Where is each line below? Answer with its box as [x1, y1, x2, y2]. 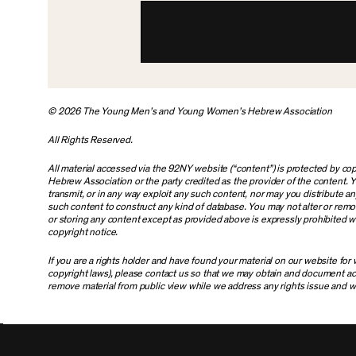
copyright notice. [48, 227, 118, 238]
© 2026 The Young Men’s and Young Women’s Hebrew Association [48, 106, 332, 118]
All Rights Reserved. [48, 135, 133, 146]
